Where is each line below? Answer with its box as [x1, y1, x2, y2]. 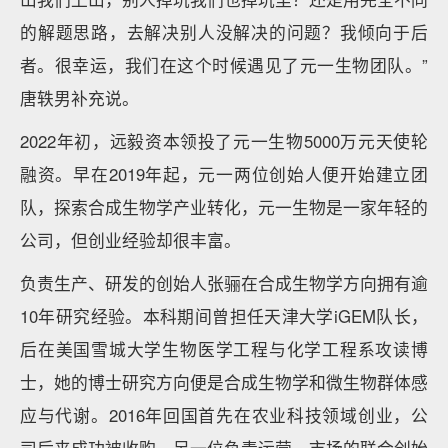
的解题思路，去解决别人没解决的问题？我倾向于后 [20, 20, 428, 44]
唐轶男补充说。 [20, 86, 139, 110]
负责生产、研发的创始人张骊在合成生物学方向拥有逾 [20, 271, 428, 295]
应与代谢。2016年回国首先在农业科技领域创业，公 [20, 403, 428, 427]
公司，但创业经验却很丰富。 [20, 228, 241, 252]
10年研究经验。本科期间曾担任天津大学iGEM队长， [20, 304, 428, 328]
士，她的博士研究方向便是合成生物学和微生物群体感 [20, 370, 428, 394]
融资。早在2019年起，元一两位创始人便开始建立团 [20, 162, 428, 186]
